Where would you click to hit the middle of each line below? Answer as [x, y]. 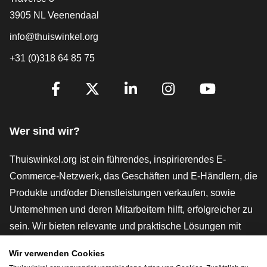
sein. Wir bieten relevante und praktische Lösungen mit [125, 226]
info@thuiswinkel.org [54, 36]
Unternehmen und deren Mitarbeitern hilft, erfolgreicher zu [131, 209]
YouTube [235, 104]
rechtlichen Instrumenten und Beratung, [92, 259]
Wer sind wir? [45, 131]
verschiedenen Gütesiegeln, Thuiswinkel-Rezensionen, [127, 243]
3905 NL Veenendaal [54, 15]
